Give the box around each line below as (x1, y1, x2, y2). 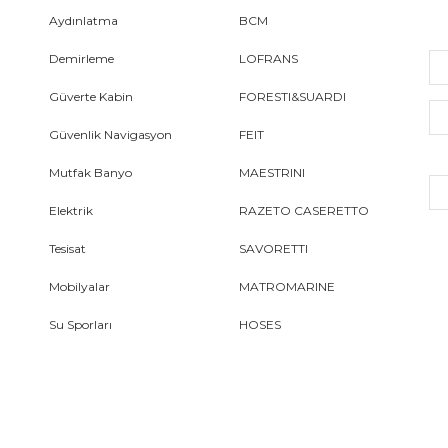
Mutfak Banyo (49, 165, 132, 181)
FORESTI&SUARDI (239, 89, 346, 105)
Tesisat (49, 241, 86, 257)
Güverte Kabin (49, 89, 133, 105)
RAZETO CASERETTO (239, 203, 369, 219)
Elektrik (49, 203, 93, 219)
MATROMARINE (239, 279, 335, 295)
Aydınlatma (49, 13, 118, 29)
